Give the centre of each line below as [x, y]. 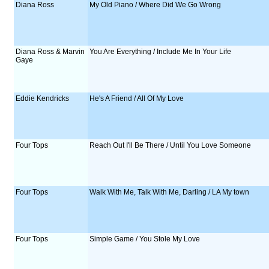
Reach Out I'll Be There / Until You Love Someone [171, 145]
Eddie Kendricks [43, 98]
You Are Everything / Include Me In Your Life [161, 52]
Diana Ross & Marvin [50, 52]
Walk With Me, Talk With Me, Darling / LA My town [170, 192]
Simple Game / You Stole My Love [145, 239]
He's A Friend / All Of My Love [137, 98]
